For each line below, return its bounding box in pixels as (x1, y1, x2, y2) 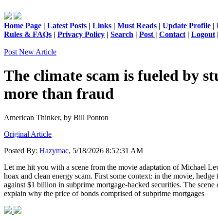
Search (110, 30, 133, 38)
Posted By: (4, 146, 39, 155)
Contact (159, 30, 185, 38)
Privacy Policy (57, 30, 105, 38)
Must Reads (117, 21, 157, 30)
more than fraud (4, 85, 114, 103)
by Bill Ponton (64, 113, 109, 122)
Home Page (4, 21, 41, 30)
